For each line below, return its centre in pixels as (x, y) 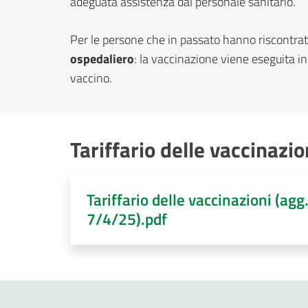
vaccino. (91, 78)
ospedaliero (102, 58)
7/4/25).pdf (127, 218)
